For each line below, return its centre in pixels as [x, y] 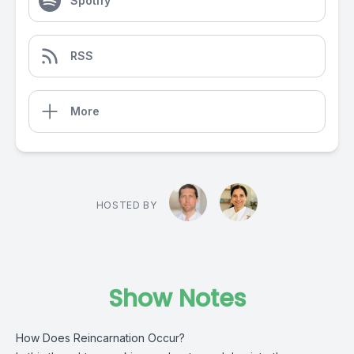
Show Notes [177, 299]
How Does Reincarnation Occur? [100, 338]
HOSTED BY [126, 205]
